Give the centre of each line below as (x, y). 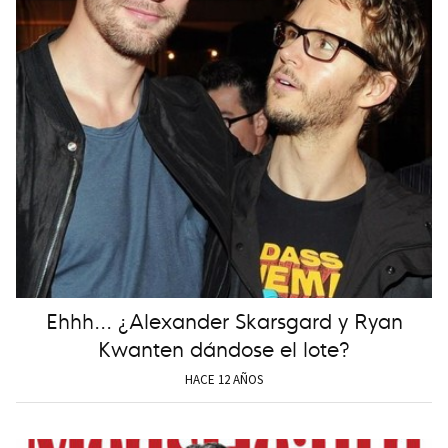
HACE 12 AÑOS (224, 379)
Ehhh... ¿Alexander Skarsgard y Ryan (224, 319)
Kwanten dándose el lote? (224, 347)
